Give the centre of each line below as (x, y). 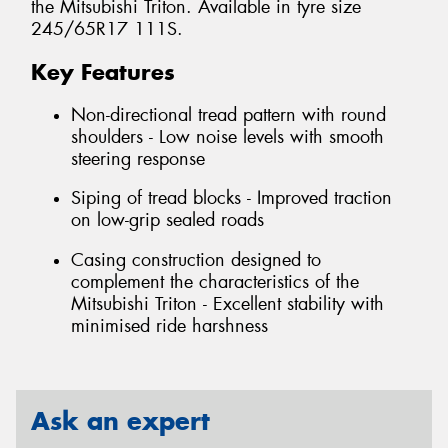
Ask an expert (120, 421)
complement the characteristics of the (215, 281)
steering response (138, 158)
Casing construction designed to (196, 259)
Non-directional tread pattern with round (228, 114)
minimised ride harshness (169, 325)
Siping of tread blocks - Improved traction (231, 198)
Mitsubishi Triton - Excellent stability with (227, 303)
